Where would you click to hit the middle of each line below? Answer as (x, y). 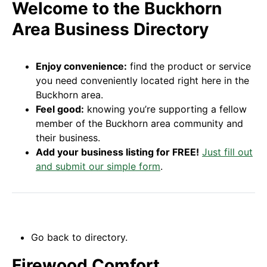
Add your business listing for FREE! (117, 152)
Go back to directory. (79, 237)
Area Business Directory (110, 29)
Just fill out (227, 152)
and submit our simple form (98, 166)
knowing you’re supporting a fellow (165, 109)
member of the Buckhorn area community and (139, 123)
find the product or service (189, 66)
